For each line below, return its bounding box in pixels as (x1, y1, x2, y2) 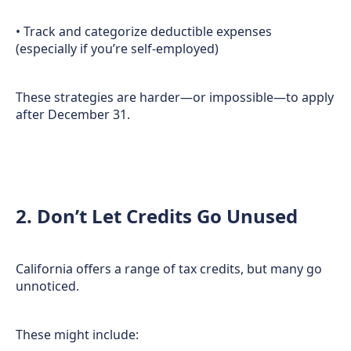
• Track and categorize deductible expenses (16, 23, 272, 40)
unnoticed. (16, 277, 79, 295)
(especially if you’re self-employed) (16, 40, 219, 57)
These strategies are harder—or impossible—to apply (16, 89, 334, 106)
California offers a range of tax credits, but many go (16, 260, 322, 277)
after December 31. (16, 106, 130, 123)
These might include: (16, 326, 139, 343)
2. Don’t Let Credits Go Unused (16, 203, 298, 229)
